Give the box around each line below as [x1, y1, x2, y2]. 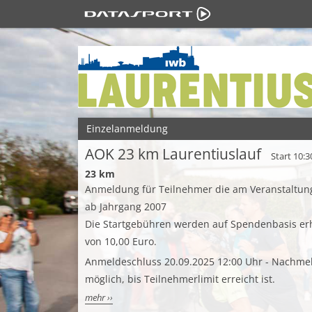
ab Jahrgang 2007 [85, 200, 166, 213]
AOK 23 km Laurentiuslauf [85, 144, 261, 164]
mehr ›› [85, 292, 113, 304]
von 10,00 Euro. [85, 235, 157, 248]
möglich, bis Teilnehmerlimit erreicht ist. [85, 272, 275, 286]
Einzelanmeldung [86, 122, 168, 135]
